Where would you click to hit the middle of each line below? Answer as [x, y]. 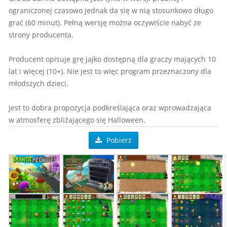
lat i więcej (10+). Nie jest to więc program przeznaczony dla [110, 71]
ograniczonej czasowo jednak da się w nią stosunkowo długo [111, 10]
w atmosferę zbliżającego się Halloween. [77, 120]
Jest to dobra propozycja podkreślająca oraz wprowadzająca [110, 107]
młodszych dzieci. [39, 83]
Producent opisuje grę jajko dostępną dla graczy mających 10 [112, 59]
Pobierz [118, 140]
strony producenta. [41, 34]
